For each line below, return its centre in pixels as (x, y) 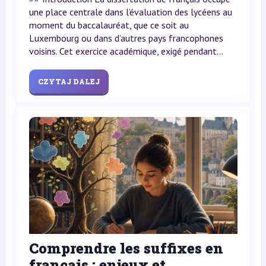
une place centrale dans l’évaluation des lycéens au (130, 12)
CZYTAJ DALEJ (69, 81)
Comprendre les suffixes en (126, 248)
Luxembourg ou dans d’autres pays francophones (126, 38)
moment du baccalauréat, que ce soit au (109, 25)
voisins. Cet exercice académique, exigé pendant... (126, 51)
